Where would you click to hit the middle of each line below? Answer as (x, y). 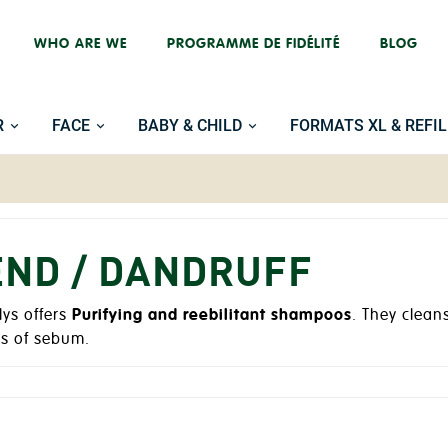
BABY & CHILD (189, 125)
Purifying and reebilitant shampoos (212, 315)
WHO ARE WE (80, 43)
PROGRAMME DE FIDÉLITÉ (253, 43)
